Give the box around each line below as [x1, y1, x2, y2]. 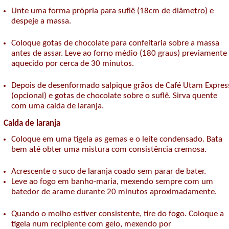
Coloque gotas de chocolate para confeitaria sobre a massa [11, 39, 219, 48]
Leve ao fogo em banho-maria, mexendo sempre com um [11, 177, 213, 187]
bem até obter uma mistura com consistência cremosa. [11, 145, 207, 154]
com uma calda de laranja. [11, 102, 106, 111]
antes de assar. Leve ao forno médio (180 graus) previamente [11, 49, 227, 58]
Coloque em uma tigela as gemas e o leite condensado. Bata [11, 135, 222, 144]
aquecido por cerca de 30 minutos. [11, 59, 134, 68]
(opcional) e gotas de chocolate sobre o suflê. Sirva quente [11, 91, 217, 101]
